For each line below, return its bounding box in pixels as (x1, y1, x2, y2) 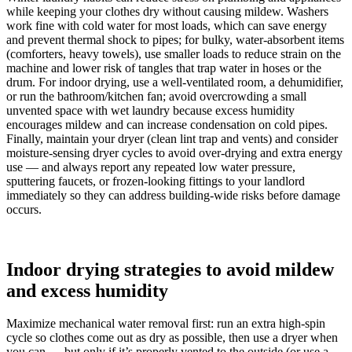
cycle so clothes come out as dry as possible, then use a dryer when (6, 331, 338, 345)
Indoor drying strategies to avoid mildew (6, 258, 334, 280)
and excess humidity (6, 280, 168, 301)
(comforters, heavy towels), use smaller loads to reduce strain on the (6, 46, 341, 60)
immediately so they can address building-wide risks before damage (6, 188, 340, 202)
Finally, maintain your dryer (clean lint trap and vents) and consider (6, 131, 338, 145)
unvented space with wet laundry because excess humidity (6, 103, 295, 117)
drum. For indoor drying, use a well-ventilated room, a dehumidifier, (6, 75, 343, 89)
